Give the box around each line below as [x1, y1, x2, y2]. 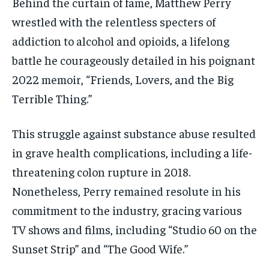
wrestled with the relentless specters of [12, 14, 216, 29]
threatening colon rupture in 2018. [12, 164, 190, 180]
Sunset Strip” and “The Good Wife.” [12, 241, 188, 256]
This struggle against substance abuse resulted [12, 125, 256, 141]
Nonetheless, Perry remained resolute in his [12, 183, 241, 199]
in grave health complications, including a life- [12, 145, 252, 160]
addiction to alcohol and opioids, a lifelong [12, 33, 229, 49]
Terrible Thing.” [12, 91, 92, 106]
